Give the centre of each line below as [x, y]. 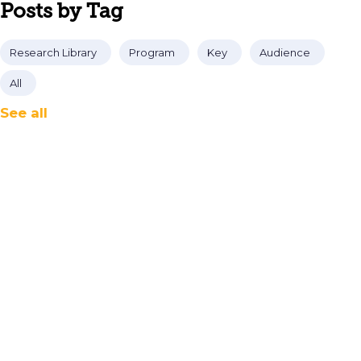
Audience [285, 52]
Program [152, 52]
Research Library [53, 52]
